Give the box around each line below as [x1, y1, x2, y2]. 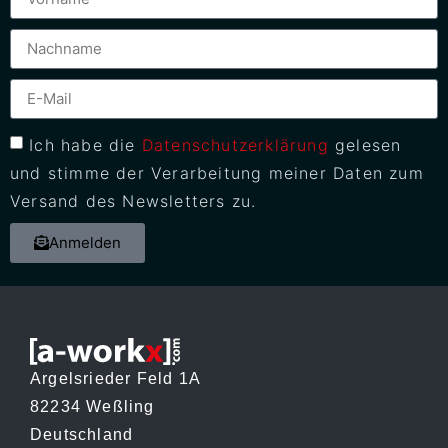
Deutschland [30, 426, 134, 444]
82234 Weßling [30, 398, 155, 416]
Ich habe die [29, 134, 142, 155]
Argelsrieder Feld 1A [30, 370, 201, 388]
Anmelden [49, 233, 121, 253]
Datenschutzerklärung [141, 134, 329, 155]
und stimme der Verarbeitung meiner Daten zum [10, 162, 424, 183]
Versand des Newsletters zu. [10, 190, 257, 211]
